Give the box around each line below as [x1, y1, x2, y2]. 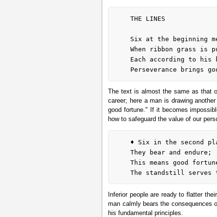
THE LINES [114, 15, 130, 22]
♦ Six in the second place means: [114, 138, 130, 146]
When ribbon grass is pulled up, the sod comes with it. [114, 46, 130, 53]
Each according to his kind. [114, 56, 130, 63]
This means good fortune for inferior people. [114, 158, 130, 166]
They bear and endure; [114, 148, 130, 156]
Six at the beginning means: [114, 35, 130, 43]
